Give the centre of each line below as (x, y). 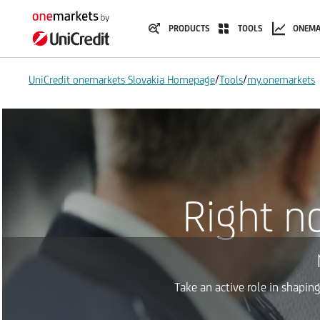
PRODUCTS (190, 28)
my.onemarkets (281, 80)
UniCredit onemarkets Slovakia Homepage (122, 80)
